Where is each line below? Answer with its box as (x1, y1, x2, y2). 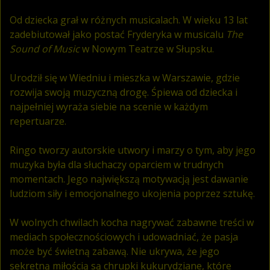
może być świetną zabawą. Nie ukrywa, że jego (10, 244, 219, 258)
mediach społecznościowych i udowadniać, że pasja (10, 230, 238, 243)
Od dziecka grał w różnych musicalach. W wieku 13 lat (10, 13, 248, 27)
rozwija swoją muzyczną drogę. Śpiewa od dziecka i (10, 85, 237, 99)
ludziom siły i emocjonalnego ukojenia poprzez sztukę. (10, 186, 255, 200)
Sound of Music (10, 42, 80, 55)
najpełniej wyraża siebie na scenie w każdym (10, 99, 208, 113)
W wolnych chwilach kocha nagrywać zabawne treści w (10, 215, 254, 229)
